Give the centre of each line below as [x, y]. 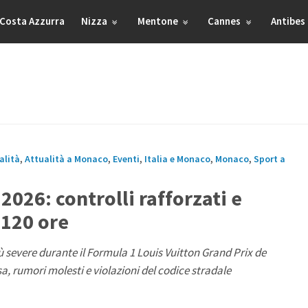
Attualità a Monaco [66, 159]
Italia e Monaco [177, 159]
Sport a [269, 159]
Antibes [288, 21]
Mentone [158, 21]
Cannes [225, 21]
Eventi [126, 159]
